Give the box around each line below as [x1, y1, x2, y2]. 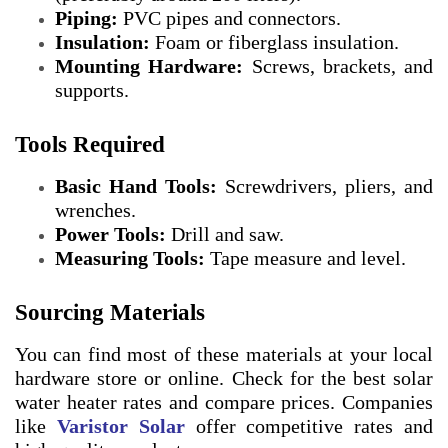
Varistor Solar [56, 415, 185, 438]
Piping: [55, 7, 118, 30]
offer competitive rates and [184, 415, 434, 438]
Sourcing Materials [15, 300, 205, 326]
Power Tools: [55, 223, 166, 246]
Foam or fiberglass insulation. [150, 31, 399, 54]
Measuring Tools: [55, 247, 205, 270]
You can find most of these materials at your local [15, 343, 433, 366]
